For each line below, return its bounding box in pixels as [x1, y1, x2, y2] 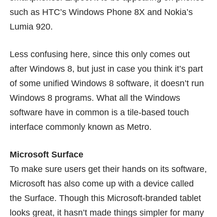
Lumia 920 [10, 22, 50, 32]
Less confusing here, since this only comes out [10, 49, 190, 60]
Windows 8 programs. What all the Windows [10, 93, 180, 103]
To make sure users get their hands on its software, [10, 164, 207, 174]
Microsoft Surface [10, 150, 83, 160]
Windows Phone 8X [69, 7, 145, 17]
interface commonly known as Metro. [10, 122, 152, 132]
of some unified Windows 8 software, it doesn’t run [10, 78, 204, 89]
